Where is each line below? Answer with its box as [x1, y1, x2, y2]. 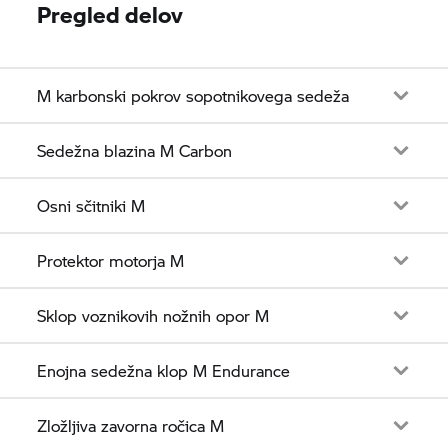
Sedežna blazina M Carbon [37, 138, 233, 162]
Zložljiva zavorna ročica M [37, 413, 225, 437]
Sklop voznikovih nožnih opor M [37, 303, 270, 327]
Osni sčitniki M [37, 193, 146, 217]
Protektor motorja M [37, 248, 185, 272]
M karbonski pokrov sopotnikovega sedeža [37, 83, 350, 107]
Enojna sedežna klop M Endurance [37, 358, 291, 382]
